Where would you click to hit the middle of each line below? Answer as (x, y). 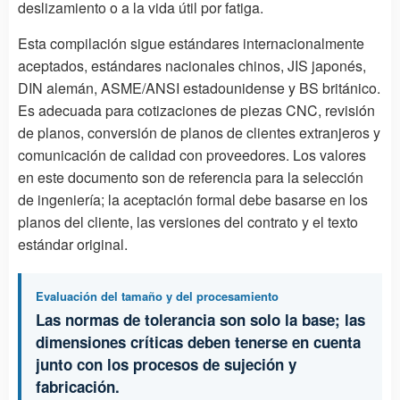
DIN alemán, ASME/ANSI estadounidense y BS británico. (199, 87)
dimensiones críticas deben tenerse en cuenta (198, 342)
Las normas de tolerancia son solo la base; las (200, 319)
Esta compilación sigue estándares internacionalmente (191, 43)
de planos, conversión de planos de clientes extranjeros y (199, 132)
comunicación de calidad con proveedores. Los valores (192, 154)
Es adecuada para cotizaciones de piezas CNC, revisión (196, 110)
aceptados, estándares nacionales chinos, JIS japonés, (192, 65)
